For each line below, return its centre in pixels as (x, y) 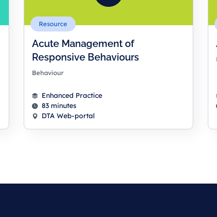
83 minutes (59, 106)
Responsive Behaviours (85, 57)
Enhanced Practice (72, 96)
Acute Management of (83, 44)
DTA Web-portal (68, 116)
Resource (53, 24)
